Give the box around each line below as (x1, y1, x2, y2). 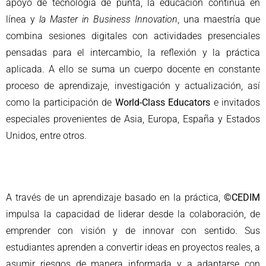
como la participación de (6, 96, 115, 108)
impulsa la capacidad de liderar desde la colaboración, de (6, 208, 260, 220)
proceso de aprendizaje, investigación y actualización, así (6, 80, 260, 91)
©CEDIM (224, 191, 260, 203)
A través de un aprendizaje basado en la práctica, (6, 191, 224, 203)
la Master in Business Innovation (39, 13, 178, 25)
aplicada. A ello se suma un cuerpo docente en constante (6, 63, 260, 75)
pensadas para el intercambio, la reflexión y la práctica (6, 46, 260, 58)
